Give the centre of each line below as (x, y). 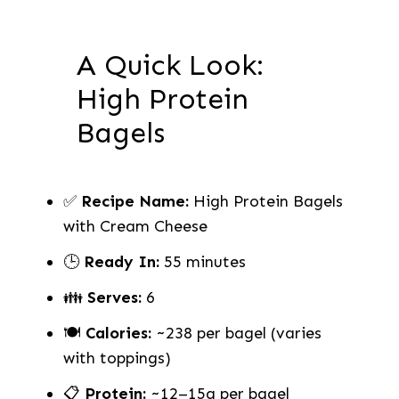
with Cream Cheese (135, 226)
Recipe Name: (134, 201)
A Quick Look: (170, 65)
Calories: (118, 333)
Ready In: (121, 262)
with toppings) (117, 358)
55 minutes (202, 262)
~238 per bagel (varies (236, 333)
